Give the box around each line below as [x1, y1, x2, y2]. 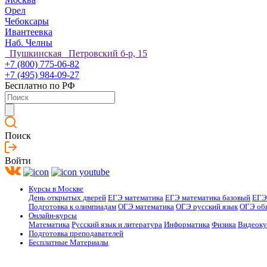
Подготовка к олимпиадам [29, 203, 116, 212]
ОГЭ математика [118, 203, 174, 212]
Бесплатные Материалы [29, 238, 108, 247]
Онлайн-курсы [29, 212, 77, 221]
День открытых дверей [29, 194, 106, 203]
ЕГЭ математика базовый [165, 194, 250, 203]
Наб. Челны [5, 37, 52, 48]
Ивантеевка [5, 26, 52, 37]
